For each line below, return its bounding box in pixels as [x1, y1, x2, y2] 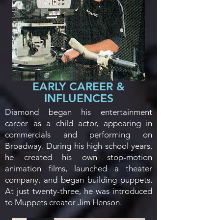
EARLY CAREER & [32, 80, 125, 93]
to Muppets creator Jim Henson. [5, 197, 122, 207]
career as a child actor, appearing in [5, 118, 152, 128]
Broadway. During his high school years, [5, 141, 152, 151]
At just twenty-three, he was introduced [5, 186, 152, 196]
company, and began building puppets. [5, 175, 152, 185]
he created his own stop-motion [5, 152, 152, 162]
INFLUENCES [44, 91, 113, 105]
